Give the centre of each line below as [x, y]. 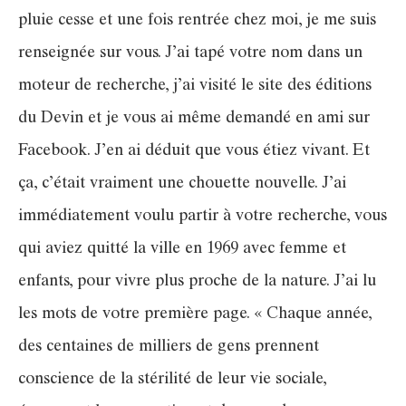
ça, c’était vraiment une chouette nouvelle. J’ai [182, 184]
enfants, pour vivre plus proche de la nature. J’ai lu [197, 282]
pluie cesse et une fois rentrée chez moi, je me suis [197, 21]
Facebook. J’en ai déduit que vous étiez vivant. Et [194, 152]
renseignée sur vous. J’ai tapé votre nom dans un [190, 54]
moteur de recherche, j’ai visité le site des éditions [195, 87]
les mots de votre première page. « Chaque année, [195, 315]
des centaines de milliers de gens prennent [169, 348]
